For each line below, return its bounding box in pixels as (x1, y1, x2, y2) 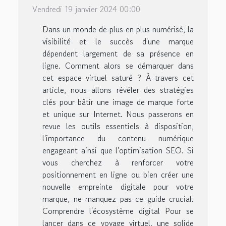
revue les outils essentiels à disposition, (42, 120, 194, 132)
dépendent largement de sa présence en (42, 47, 194, 60)
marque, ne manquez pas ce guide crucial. (42, 192, 194, 205)
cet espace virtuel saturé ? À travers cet (42, 71, 194, 84)
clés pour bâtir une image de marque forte (42, 95, 194, 108)
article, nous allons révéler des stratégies (42, 83, 194, 96)
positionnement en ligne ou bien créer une (42, 168, 194, 181)
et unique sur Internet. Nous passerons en (42, 107, 194, 120)
